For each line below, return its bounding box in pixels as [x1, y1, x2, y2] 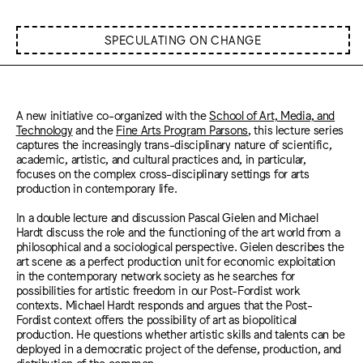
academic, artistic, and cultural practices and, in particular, [15, 151, 306, 165]
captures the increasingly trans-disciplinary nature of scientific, [15, 136, 332, 151]
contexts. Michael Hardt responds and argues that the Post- [15, 297, 313, 312]
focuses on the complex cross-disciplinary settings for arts [15, 165, 310, 180]
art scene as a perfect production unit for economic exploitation [15, 254, 336, 268]
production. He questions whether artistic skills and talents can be [15, 327, 345, 341]
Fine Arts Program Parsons [116, 122, 248, 136]
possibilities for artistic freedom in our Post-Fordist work [15, 283, 300, 297]
